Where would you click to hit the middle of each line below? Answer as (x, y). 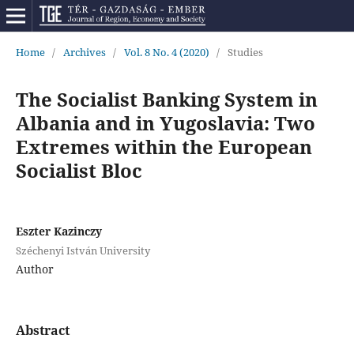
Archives (84, 52)
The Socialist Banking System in (166, 99)
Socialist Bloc (79, 170)
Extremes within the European (164, 146)
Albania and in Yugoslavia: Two (165, 122)
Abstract (42, 330)
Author (34, 269)
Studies (245, 52)
